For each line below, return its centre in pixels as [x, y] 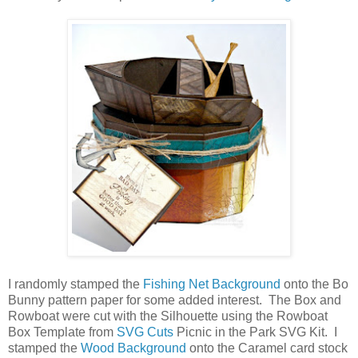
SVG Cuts [145, 332]
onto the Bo [314, 284]
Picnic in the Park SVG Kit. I [255, 332]
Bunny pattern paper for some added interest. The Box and [175, 300]
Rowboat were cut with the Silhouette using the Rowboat [168, 316]
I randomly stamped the [76, 284]
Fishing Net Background [212, 284]
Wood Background [133, 348]
